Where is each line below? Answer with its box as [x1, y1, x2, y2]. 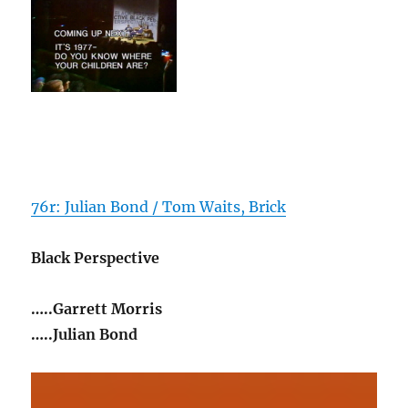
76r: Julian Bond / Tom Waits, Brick [31, 198, 287, 216]
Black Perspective [31, 249, 160, 267]
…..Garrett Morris [31, 300, 163, 318]
